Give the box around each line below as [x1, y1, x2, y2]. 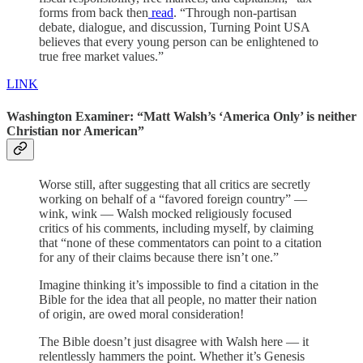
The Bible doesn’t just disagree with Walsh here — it [39, 334, 309, 348]
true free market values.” [39, 49, 164, 64]
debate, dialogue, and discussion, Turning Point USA [39, 20, 310, 35]
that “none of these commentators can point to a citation [39, 235, 322, 250]
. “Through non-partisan [173, 6, 297, 20]
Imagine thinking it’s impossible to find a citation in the [39, 277, 318, 292]
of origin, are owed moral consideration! [39, 306, 244, 321]
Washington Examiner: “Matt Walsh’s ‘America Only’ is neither [6, 109, 357, 123]
